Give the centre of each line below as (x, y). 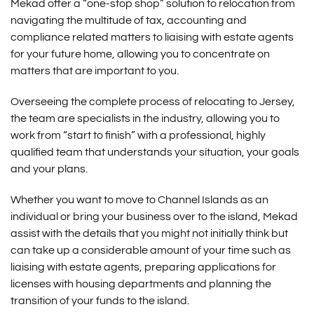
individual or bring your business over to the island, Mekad (154, 217)
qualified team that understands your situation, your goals (155, 152)
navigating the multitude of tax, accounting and (128, 20)
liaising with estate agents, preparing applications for (143, 267)
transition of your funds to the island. (100, 301)
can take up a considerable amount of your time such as (150, 250)
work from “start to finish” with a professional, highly (138, 135)
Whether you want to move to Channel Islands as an (139, 200)
